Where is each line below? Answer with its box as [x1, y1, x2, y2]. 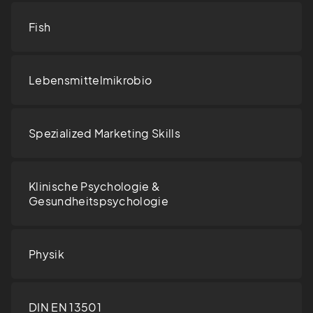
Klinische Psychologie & [29, 179, 161, 194]
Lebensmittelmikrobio [29, 73, 152, 88]
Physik [29, 247, 64, 262]
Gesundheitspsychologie [29, 194, 169, 209]
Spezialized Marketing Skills [29, 126, 180, 141]
